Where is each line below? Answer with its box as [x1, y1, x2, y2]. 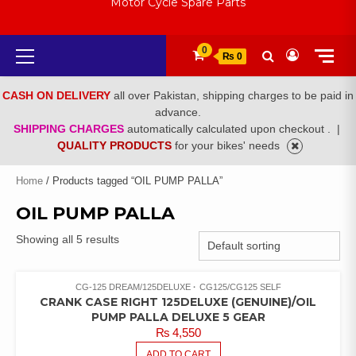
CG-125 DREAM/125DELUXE [75, 282, 191, 292]
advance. [155, 106, 201, 119]
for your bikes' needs [175, 139, 283, 153]
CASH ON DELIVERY [2, 89, 114, 103]
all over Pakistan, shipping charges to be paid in [114, 89, 354, 103]
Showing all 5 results [16, 233, 119, 246]
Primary [31, 44, 72, 58]
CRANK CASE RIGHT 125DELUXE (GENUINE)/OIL [40, 295, 316, 310]
